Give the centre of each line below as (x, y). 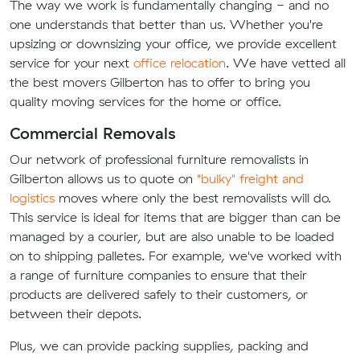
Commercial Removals (92, 133)
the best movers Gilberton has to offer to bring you (160, 82)
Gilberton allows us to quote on (103, 179)
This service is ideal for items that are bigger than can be (175, 217)
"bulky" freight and (250, 179)
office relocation (180, 63)
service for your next (72, 63)
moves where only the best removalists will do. (193, 198)
